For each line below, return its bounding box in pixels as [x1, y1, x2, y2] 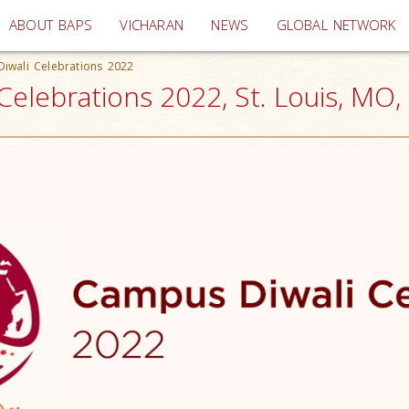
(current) [183, 15, 239, 34]
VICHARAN [120, 16, 184, 35]
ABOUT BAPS [9, 16, 93, 35]
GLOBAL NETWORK [276, 16, 396, 35]
